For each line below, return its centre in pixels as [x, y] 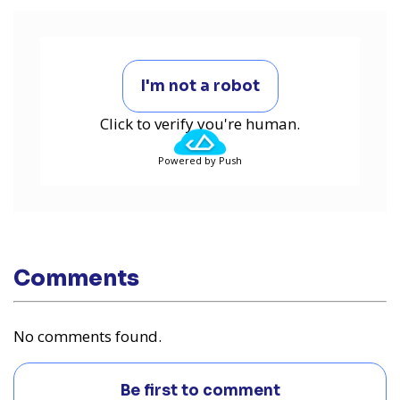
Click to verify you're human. [200, 124]
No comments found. [87, 337]
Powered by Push [200, 161]
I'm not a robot [200, 87]
